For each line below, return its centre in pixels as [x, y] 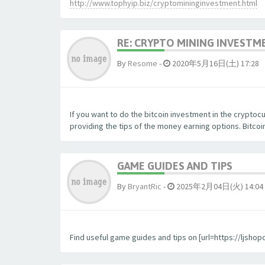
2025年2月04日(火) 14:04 [219, 186]
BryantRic [145, 186]
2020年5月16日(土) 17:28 [215, 63]
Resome [143, 63]
